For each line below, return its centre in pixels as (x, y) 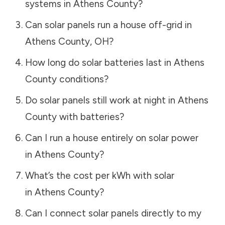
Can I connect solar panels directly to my (113, 213)
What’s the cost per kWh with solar (99, 175)
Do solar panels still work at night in (101, 100)
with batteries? (90, 117)
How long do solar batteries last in (99, 62)
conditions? (82, 79)
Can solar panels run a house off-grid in (108, 25)
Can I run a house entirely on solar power (111, 138)
